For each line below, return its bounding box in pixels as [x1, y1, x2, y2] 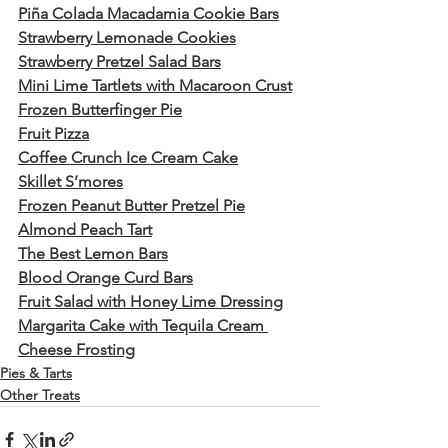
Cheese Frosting [18, 339, 135, 359]
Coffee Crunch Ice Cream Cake [18, 147, 238, 167]
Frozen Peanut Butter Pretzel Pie [18, 195, 245, 215]
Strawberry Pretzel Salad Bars [18, 51, 221, 71]
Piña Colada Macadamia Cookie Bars [18, 3, 279, 23]
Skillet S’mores [18, 171, 123, 191]
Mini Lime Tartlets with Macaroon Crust [18, 75, 292, 95]
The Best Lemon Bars [18, 243, 168, 263]
